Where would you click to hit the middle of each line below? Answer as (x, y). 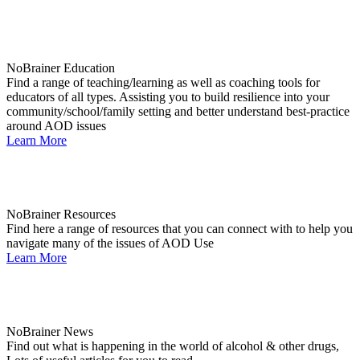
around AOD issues (56, 126)
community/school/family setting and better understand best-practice (178, 112)
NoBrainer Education (61, 68)
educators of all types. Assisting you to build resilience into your (168, 97)
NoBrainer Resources (61, 215)
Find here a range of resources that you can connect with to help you (180, 229)
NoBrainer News (50, 332)
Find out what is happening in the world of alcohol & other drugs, (173, 346)
